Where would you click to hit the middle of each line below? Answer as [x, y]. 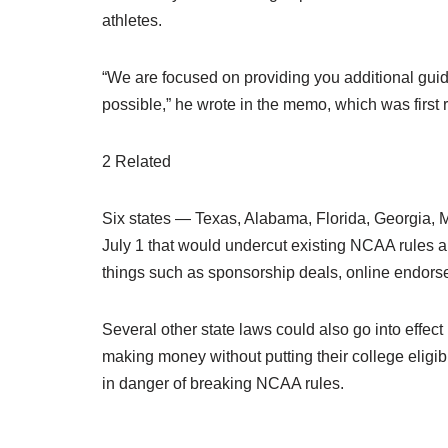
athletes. [132, 20]
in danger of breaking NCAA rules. [223, 383]
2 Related [136, 161]
